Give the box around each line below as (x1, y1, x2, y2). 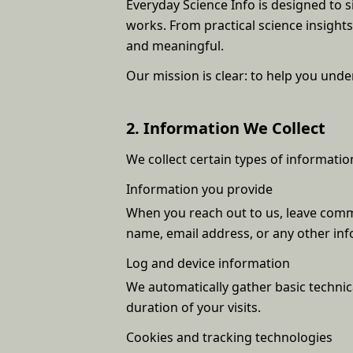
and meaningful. (126, 36, 224, 54)
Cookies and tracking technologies (126, 328, 333, 346)
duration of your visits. (126, 298, 261, 316)
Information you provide (126, 180, 273, 198)
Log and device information (126, 254, 290, 272)
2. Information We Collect (126, 117, 325, 139)
